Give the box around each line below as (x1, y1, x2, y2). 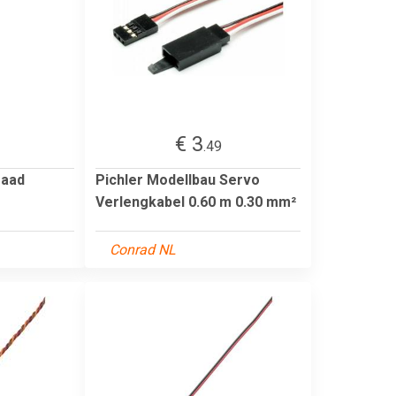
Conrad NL (110, 240, 176, 258)
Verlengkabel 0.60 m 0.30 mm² (95, 193, 296, 210)
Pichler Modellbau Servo (95, 171, 260, 188)
